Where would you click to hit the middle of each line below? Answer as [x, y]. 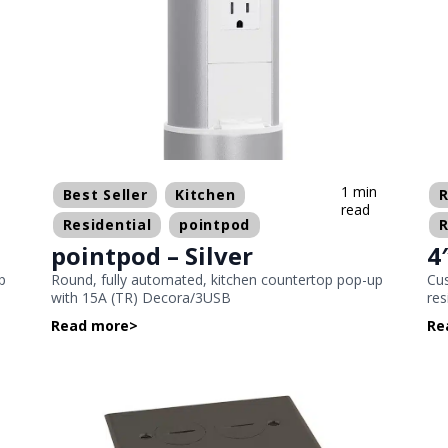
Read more [89, 326]
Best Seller [105, 195]
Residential [107, 225]
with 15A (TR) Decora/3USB [140, 298]
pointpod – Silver [151, 256]
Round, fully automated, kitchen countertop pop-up [216, 280]
